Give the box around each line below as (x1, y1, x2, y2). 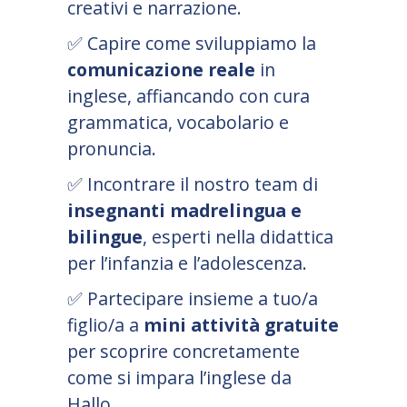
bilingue (67, 224, 143, 250)
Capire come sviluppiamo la (83, 31, 316, 56)
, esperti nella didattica (143, 224, 333, 250)
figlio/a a (67, 313, 144, 338)
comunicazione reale (67, 57, 255, 83)
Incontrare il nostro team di (83, 172, 318, 197)
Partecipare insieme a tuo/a (83, 286, 318, 312)
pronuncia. (67, 136, 156, 162)
